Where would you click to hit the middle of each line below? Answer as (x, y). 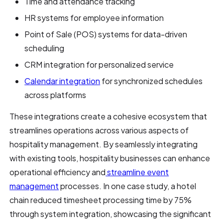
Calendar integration (62, 81)
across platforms (56, 95)
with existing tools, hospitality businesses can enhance (110, 158)
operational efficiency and (58, 172)
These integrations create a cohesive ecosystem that (109, 116)
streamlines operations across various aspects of (99, 130)
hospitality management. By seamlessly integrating (104, 144)
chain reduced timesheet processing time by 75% (101, 200)
